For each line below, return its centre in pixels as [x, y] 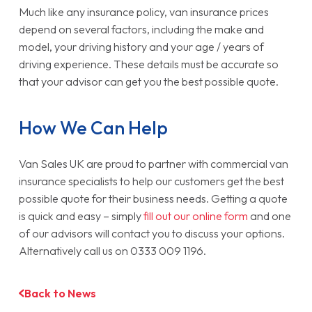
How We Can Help [93, 127]
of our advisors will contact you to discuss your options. [151, 233]
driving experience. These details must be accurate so [148, 64]
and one [269, 216]
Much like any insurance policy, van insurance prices [143, 11]
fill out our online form [195, 216]
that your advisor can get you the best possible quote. [148, 81]
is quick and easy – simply [81, 216]
